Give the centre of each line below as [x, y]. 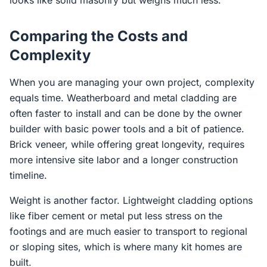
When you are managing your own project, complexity [132, 82]
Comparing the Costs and [99, 36]
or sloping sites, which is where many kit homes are [126, 247]
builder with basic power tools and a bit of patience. [127, 129]
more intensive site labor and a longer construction [124, 160]
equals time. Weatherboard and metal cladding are [123, 98]
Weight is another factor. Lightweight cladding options [131, 200]
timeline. [28, 175]
